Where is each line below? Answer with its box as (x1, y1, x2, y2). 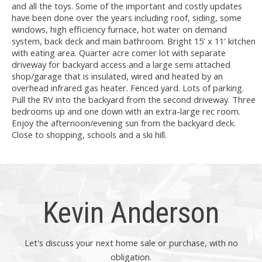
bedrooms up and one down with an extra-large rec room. (12, 105, 240, 118)
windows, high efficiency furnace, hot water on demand (12, 23, 227, 36)
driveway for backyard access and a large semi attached (12, 58, 230, 71)
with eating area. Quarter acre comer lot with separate (12, 47, 226, 59)
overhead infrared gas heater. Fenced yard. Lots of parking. (12, 82, 244, 94)
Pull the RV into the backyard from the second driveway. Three (12, 94, 256, 106)
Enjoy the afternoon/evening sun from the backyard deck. (12, 117, 236, 129)
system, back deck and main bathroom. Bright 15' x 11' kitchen (12, 35, 256, 47)
